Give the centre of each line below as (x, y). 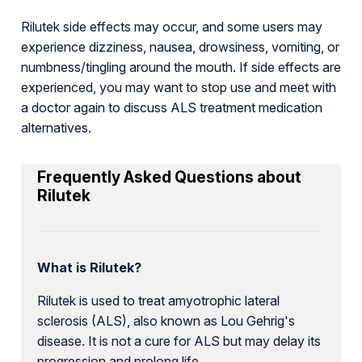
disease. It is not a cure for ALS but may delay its (179, 341)
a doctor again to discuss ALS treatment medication (171, 107)
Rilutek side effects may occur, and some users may (171, 26)
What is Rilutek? (89, 267)
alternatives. (56, 127)
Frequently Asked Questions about (169, 177)
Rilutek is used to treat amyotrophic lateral (158, 300)
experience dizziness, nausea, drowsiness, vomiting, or (180, 46)
